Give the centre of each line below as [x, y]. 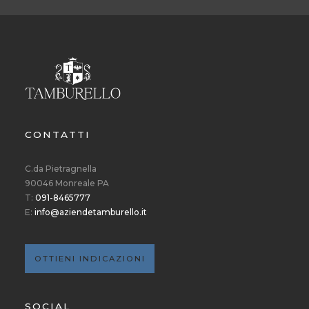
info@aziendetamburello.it [91, 212]
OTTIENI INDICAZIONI [90, 258]
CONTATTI [58, 134]
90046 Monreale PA [67, 183]
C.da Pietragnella [61, 169]
